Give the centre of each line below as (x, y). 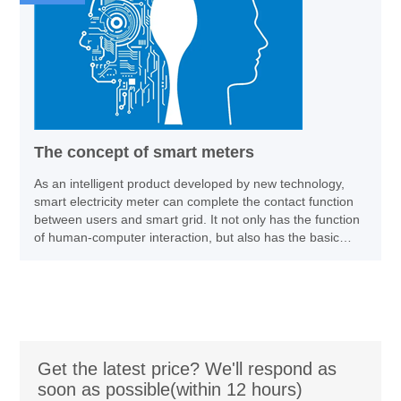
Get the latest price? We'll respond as (188, 369)
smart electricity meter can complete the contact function (194, 201)
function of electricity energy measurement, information (190, 255)
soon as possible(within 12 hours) (171, 389)
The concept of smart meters (145, 152)
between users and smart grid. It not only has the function (197, 219)
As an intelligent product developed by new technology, (190, 183)
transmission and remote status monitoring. (157, 273)
